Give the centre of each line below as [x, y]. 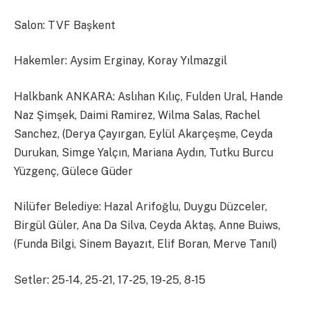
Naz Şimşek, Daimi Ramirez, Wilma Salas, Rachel [137, 115]
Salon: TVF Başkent [65, 25]
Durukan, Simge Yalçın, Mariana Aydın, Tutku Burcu [144, 152]
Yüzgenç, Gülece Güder [73, 171]
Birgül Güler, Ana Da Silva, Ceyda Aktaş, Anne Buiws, [147, 226]
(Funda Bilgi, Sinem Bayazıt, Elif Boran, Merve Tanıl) [145, 244]
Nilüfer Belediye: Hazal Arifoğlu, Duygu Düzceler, [140, 207]
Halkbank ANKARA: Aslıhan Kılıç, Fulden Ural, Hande [148, 96]
